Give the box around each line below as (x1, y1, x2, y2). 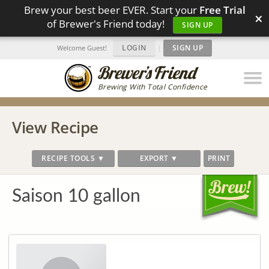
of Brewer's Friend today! (47, 17, 168, 31)
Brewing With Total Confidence (98, 82, 208, 92)
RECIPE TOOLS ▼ (41, 153, 105, 163)
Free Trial (199, 3, 246, 17)
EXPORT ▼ (139, 153, 178, 163)
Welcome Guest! (57, 43, 107, 52)
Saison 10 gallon (12, 187, 141, 205)
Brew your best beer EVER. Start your (23, 3, 199, 17)
